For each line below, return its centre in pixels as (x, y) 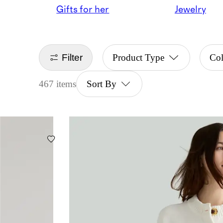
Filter (72, 57)
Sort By (101, 84)
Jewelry (190, 9)
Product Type (138, 58)
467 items (58, 84)
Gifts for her (83, 9)
